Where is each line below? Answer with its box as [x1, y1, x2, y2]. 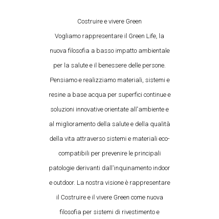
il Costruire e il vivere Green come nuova [56, 193, 163, 201]
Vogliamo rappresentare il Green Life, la [55, 32, 164, 40]
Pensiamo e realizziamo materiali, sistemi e [49, 76, 170, 84]
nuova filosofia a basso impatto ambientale [49, 46, 170, 54]
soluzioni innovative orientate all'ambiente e [50, 105, 169, 113]
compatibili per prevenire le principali [58, 149, 161, 157]
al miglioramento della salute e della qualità [49, 120, 170, 128]
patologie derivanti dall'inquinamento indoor [49, 164, 170, 172]
